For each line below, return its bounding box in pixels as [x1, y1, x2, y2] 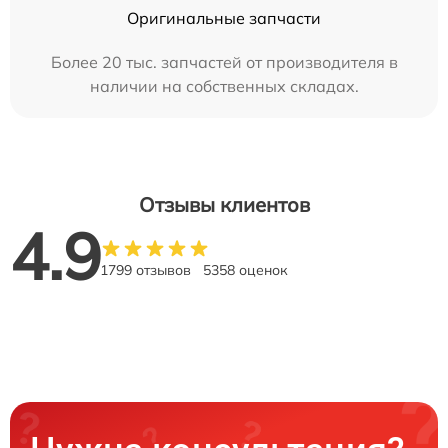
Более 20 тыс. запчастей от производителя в [50, 51, 398, 72]
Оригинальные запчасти [127, 7, 321, 28]
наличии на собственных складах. [89, 75, 359, 96]
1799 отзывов [100, 260, 191, 279]
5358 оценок [203, 260, 288, 279]
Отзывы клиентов [138, 191, 310, 217]
